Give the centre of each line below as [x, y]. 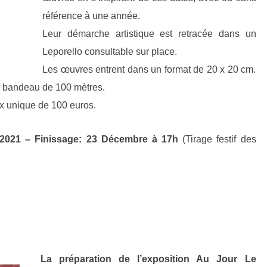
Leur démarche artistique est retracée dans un [149, 34]
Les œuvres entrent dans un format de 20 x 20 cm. [149, 69]
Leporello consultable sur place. [110, 52]
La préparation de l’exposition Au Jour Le [148, 259]
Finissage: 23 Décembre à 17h [109, 139]
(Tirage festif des [219, 139]
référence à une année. [91, 16]
